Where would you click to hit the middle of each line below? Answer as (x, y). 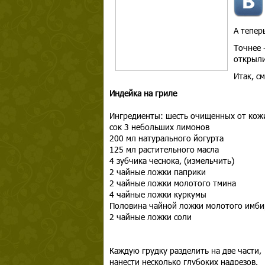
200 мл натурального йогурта (166, 138)
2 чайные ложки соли (150, 217)
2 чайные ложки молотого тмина (172, 183)
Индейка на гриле (144, 93)
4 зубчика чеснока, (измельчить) (172, 161)
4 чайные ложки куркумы (158, 194)
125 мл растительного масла (164, 149)
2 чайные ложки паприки (157, 172)
